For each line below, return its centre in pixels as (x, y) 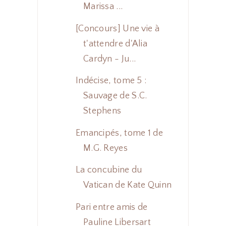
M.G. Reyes (105, 148)
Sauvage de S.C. (115, 96)
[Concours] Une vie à (117, 29)
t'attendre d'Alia (115, 44)
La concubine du (109, 170)
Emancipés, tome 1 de (119, 133)
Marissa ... (103, 7)
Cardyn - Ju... (109, 59)
